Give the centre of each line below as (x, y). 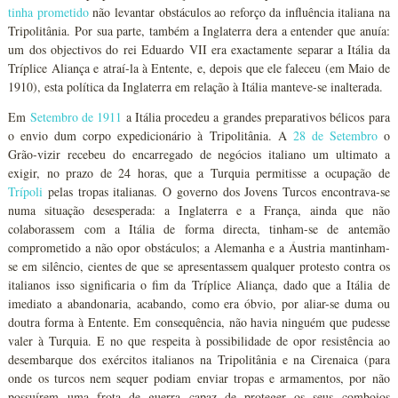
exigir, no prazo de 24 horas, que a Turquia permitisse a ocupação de (199, 173)
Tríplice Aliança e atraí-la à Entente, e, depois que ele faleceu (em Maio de (199, 68)
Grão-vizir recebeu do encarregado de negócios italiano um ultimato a (199, 154)
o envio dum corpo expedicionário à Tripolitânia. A (151, 135)
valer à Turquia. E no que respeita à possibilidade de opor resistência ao (199, 341)
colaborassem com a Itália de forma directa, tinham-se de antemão (199, 229)
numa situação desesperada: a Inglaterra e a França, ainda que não (199, 210)
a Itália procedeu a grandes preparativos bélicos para (256, 117)
